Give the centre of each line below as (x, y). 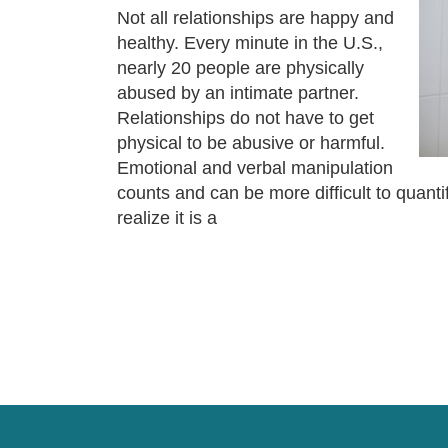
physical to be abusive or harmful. (251, 143)
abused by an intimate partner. (238, 93)
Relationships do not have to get (245, 118)
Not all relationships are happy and (255, 18)
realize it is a (167, 218)
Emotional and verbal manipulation (255, 168)
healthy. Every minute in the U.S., (250, 43)
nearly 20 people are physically (240, 68)
